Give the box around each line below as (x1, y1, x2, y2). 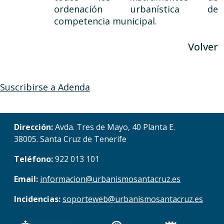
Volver (188, 40, 218, 54)
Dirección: (14, 121, 53, 133)
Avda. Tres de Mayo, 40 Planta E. (53, 121, 175, 133)
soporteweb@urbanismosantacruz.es (62, 193, 203, 205)
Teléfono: (14, 153, 53, 165)
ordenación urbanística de (54, 3, 218, 15)
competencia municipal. (54, 15, 157, 27)
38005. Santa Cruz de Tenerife (14, 133, 126, 145)
